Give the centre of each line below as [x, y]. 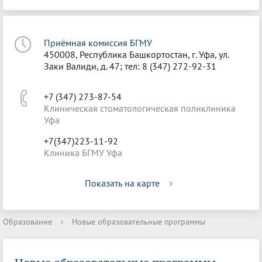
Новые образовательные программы [139, 222]
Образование [27, 222]
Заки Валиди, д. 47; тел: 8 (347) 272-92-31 [130, 66]
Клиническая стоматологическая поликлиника [140, 108]
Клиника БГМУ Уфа [83, 153]
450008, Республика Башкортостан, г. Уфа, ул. [136, 54]
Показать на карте [122, 183]
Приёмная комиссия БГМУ [98, 43]
